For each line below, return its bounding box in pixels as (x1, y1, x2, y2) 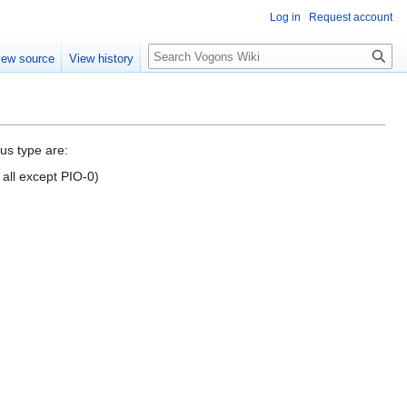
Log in (270, 11, 301, 24)
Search (147, 43, 208, 64)
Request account (309, 11, 392, 24)
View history (69, 52, 134, 66)
